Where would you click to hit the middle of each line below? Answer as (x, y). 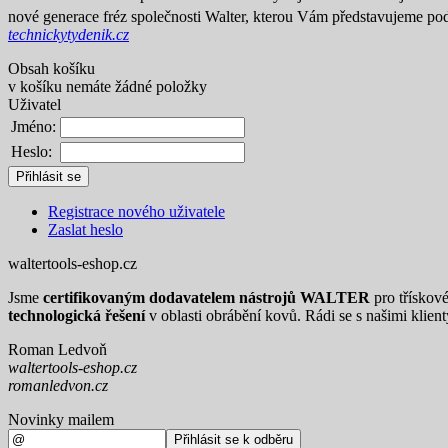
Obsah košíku (51, 69)
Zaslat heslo (85, 230)
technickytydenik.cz (68, 35)
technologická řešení (76, 316)
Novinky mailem (61, 420)
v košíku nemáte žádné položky (107, 87)
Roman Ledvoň (57, 350)
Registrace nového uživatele (136, 212)
